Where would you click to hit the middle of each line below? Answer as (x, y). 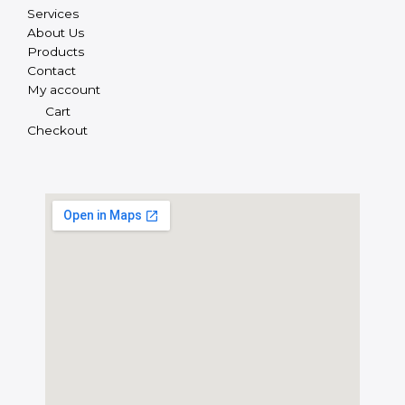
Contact (52, 71)
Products (56, 52)
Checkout (57, 131)
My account (64, 89)
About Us (56, 33)
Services (53, 14)
